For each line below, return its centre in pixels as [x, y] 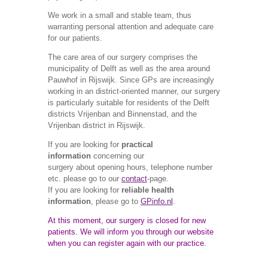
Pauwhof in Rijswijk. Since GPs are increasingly [131, 80]
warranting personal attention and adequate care [130, 27]
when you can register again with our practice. [128, 243]
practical [137, 145]
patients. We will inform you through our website [130, 232]
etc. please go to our [84, 179]
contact [134, 179]
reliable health [147, 190]
